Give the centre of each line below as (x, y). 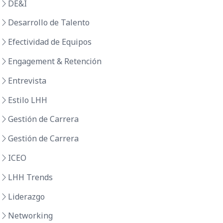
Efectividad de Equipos (50, 42)
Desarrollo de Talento (49, 23)
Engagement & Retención (55, 61)
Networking (30, 216)
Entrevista (27, 80)
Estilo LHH (28, 100)
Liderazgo (26, 196)
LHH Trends (30, 177)
